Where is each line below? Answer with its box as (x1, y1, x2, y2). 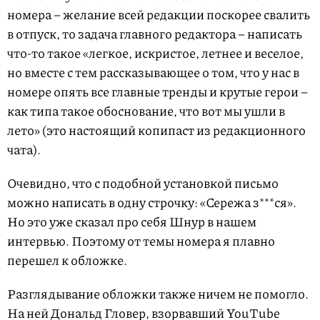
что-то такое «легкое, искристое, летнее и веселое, (7, 44, 304, 63)
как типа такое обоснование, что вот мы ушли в (7, 101, 285, 121)
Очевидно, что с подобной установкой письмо (7, 174, 279, 193)
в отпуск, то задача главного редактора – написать (7, 24, 302, 44)
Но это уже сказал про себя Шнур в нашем (7, 212, 256, 231)
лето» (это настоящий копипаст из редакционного (7, 121, 306, 140)
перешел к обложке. (7, 251, 127, 270)
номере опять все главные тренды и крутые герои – (7, 82, 308, 101)
